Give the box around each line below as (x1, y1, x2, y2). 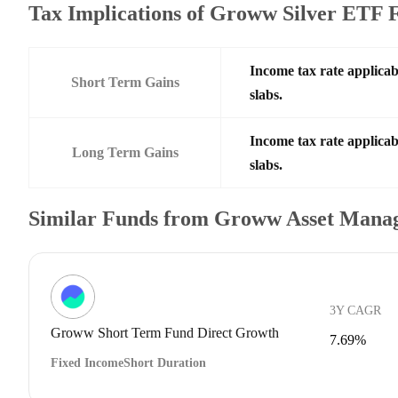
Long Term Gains (71, 144, 179, 160)
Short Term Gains (70, 74, 179, 90)
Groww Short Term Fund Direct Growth (51, 324, 279, 340)
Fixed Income (51, 355, 123, 370)
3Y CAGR (330, 303, 381, 317)
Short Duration (123, 355, 206, 370)
